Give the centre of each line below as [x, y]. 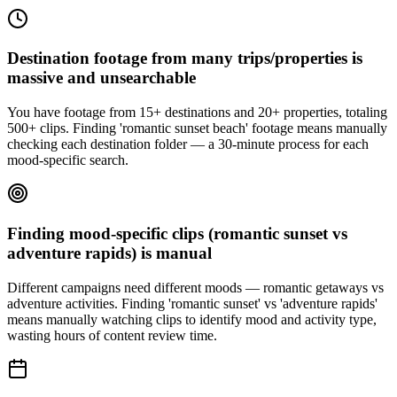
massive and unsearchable [101, 78]
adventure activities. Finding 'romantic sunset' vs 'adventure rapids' [192, 303]
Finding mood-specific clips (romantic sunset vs [177, 233]
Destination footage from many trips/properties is [185, 58]
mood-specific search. [68, 160]
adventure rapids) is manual [109, 253]
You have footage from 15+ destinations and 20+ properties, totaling [197, 113]
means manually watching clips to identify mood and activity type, [192, 319]
